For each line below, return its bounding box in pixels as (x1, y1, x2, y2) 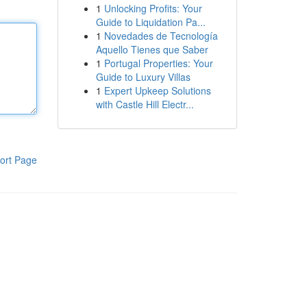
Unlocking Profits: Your (103, 1, 202, 15)
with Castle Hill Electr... (95, 97, 194, 111)
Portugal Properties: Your (103, 56, 213, 70)
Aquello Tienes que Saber (95, 42, 208, 56)
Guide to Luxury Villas (95, 70, 191, 84)
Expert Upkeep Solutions (103, 84, 211, 97)
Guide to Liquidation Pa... (95, 15, 206, 29)
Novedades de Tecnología (103, 29, 218, 42)
